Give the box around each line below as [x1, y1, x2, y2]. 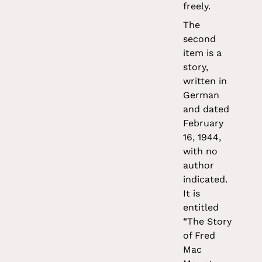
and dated [183, 104, 230, 115]
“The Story [183, 216, 232, 227]
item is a [183, 47, 222, 59]
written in [183, 75, 227, 87]
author [183, 160, 215, 171]
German [183, 89, 220, 101]
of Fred [183, 230, 216, 242]
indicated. [183, 174, 228, 185]
